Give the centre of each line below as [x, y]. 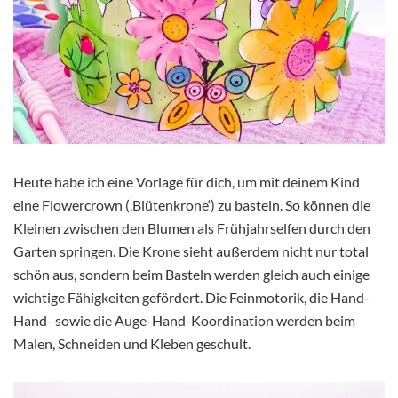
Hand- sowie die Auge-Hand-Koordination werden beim [184, 321]
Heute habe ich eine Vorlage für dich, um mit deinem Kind [187, 182]
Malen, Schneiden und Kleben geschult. [132, 344]
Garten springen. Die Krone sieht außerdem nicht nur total [191, 251]
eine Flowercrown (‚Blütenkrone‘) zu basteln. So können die [192, 205]
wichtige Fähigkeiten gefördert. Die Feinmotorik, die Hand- [191, 298]
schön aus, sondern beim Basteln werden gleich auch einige [191, 275]
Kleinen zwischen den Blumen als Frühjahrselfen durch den [192, 228]
